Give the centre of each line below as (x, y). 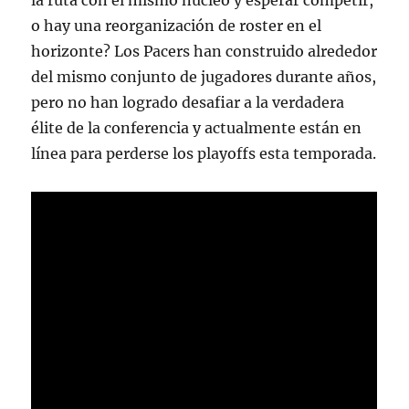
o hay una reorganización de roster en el (177, 26)
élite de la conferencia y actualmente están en (197, 128)
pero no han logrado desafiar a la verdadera (188, 102)
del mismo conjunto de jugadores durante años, (204, 77)
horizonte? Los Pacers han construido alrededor (204, 51)
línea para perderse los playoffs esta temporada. (204, 153)
